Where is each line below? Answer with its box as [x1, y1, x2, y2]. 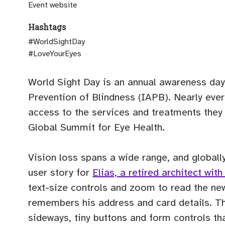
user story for [28, 166, 93, 179]
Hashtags [28, 22, 66, 33]
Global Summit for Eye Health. [28, 121, 165, 134]
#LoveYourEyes [28, 49, 82, 59]
